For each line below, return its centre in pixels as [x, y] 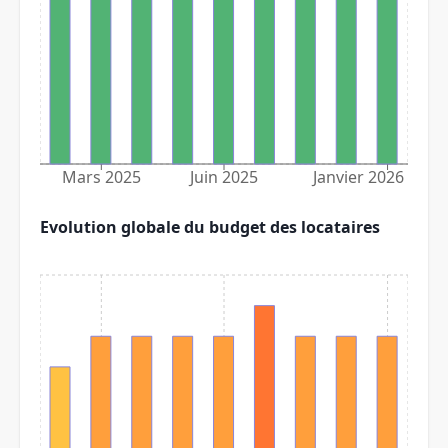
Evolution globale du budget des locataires [210, 226]
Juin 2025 [223, 177]
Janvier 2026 [357, 177]
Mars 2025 [101, 177]
